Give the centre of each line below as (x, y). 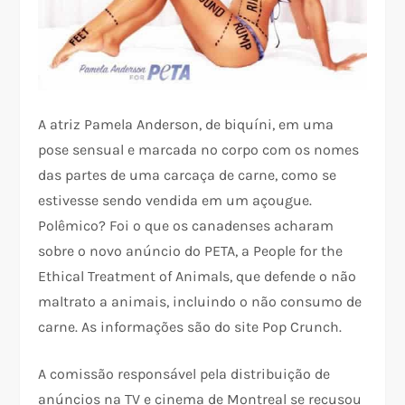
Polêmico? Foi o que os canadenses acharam (186, 226)
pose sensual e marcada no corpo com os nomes (199, 150)
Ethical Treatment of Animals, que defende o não (198, 277)
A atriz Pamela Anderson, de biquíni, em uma (186, 125)
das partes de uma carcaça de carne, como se (188, 175)
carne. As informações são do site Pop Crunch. (190, 327)
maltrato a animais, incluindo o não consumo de (200, 302)
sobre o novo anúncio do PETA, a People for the (191, 251)
